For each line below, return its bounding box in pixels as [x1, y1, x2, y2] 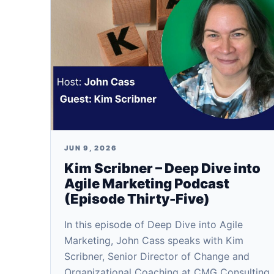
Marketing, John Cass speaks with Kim [64, 234, 243, 246]
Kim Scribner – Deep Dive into [64, 160, 261, 176]
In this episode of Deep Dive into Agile [64, 218, 243, 231]
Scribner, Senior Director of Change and [64, 250, 250, 262]
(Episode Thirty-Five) [64, 191, 210, 207]
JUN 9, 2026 [64, 144, 117, 152]
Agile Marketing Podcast [64, 176, 229, 191]
